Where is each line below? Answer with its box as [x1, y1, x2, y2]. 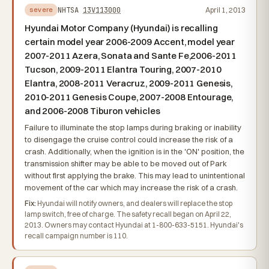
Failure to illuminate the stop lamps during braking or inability [25, 122, 241, 132]
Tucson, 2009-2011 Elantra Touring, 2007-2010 [25, 64, 222, 75]
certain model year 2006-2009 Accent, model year [25, 36, 235, 47]
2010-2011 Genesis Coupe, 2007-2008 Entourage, [25, 91, 234, 103]
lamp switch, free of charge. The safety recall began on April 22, [25, 210, 231, 219]
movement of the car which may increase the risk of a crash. [25, 183, 238, 192]
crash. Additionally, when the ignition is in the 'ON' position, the [25, 147, 244, 156]
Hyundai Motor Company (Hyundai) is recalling [25, 22, 218, 34]
